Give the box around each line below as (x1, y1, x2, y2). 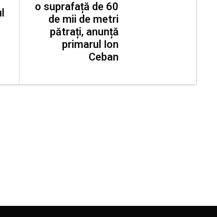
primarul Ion (62, 36, 119, 52)
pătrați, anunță (50, 24, 119, 40)
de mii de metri (48, 11, 119, 27)
